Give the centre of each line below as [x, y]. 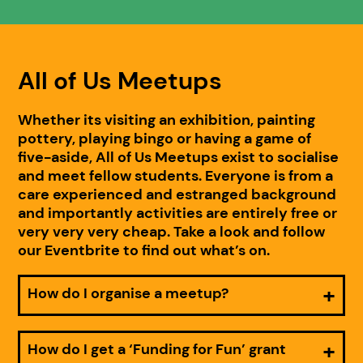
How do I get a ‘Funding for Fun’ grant [157, 349]
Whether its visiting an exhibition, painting [167, 120]
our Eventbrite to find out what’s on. [144, 250]
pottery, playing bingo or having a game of [165, 138]
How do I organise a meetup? [128, 293]
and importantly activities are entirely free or [178, 213]
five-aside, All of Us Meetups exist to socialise [179, 157]
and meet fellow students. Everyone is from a [176, 175]
